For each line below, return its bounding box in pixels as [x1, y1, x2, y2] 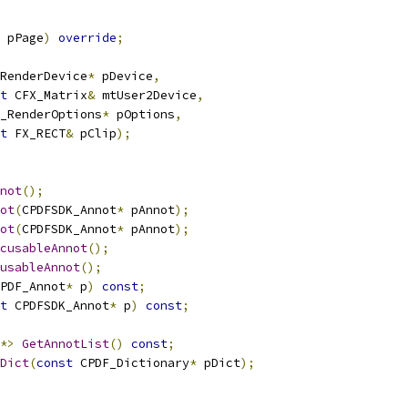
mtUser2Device [95, 87, 197, 103]
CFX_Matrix [7, 87, 87, 103]
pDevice [95, 68, 153, 84]
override [58, 30, 117, 46]
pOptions [109, 107, 175, 122]
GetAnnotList [22, 336, 109, 352]
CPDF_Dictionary [73, 355, 189, 371]
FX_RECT [7, 126, 66, 141]
